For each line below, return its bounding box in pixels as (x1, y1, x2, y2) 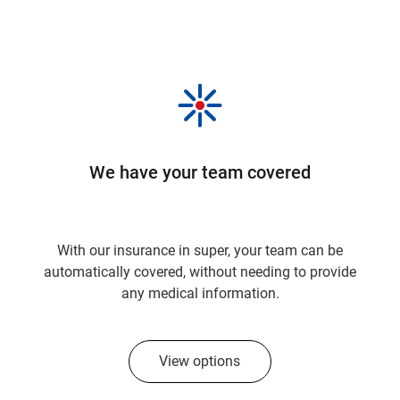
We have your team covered (89, 162, 311, 183)
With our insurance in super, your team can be (57, 242, 343, 259)
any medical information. (121, 285, 279, 302)
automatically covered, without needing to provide (44, 263, 356, 280)
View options (159, 353, 241, 370)
